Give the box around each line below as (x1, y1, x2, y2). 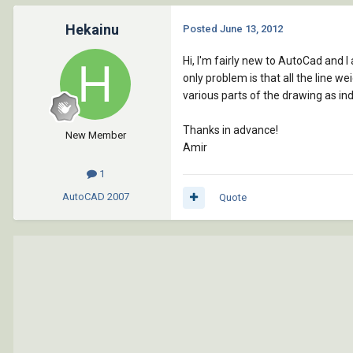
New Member (65, 129, 126, 142)
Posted (183, 23, 220, 35)
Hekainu (65, 21, 119, 39)
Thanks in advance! (183, 124, 278, 137)
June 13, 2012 (220, 23, 283, 35)
